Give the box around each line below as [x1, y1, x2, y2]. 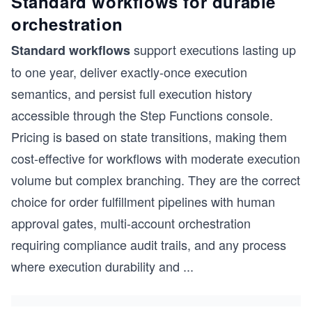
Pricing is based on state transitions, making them [11, 127, 287, 146]
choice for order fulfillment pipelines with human [11, 192, 275, 210]
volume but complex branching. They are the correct [11, 170, 300, 189]
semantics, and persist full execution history [11, 84, 252, 102]
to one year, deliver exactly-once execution [11, 62, 247, 81]
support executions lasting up [130, 40, 296, 58]
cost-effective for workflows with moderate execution [11, 148, 300, 167]
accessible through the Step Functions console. [11, 105, 273, 124]
